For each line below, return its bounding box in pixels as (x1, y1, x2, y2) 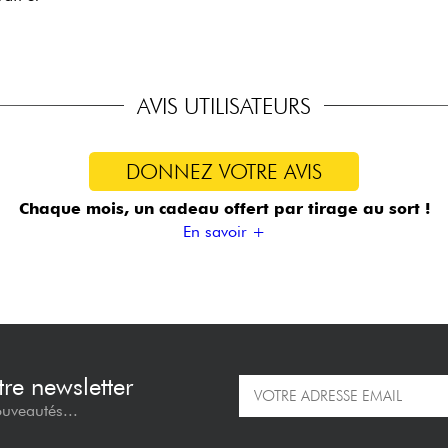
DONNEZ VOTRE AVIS (126, 158, 322, 184)
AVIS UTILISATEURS (137, 92, 311, 120)
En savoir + (183, 222, 265, 242)
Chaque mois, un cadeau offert (18, 199, 274, 219)
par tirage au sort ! (273, 199, 430, 219)
